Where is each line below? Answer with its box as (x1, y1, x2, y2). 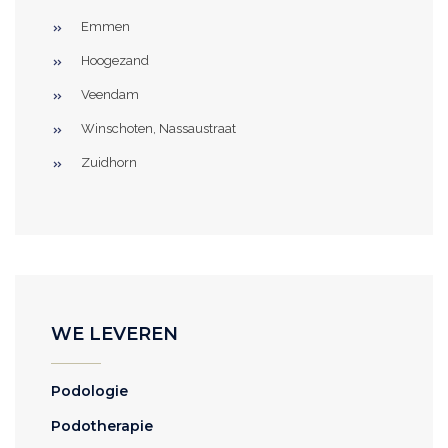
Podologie (51, 382, 128, 400)
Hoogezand (81, 53, 149, 68)
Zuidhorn (81, 155, 137, 170)
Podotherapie (51, 417, 153, 435)
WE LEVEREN (51, 323, 178, 345)
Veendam (81, 87, 139, 102)
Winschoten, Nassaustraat (81, 121, 236, 136)
